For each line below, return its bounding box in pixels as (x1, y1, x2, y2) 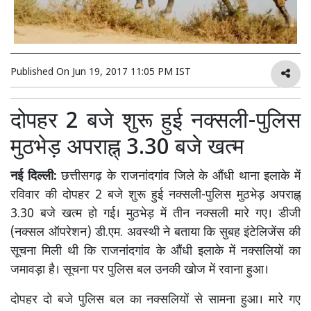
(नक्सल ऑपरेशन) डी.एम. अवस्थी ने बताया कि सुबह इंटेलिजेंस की (10, 224, 301, 241)
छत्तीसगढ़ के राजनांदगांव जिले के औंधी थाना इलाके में (56, 168, 301, 185)
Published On (10, 65, 72, 79)
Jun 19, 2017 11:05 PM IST (72, 65, 191, 79)
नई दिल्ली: (10, 168, 57, 185)
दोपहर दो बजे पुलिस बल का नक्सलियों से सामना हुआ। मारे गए (10, 292, 301, 308)
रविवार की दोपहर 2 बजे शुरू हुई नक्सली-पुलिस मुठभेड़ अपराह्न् (10, 187, 301, 203)
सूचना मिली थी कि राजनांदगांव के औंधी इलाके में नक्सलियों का (10, 243, 301, 260)
